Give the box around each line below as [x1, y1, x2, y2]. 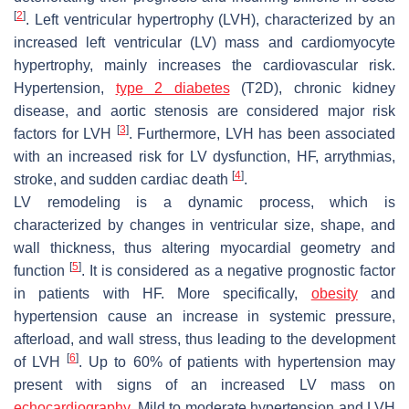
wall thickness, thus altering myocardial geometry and [14, 239, 395, 256]
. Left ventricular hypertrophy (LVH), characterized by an [26, 11, 395, 27]
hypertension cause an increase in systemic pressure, [14, 308, 395, 324]
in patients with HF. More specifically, [14, 285, 311, 301]
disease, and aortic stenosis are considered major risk [14, 102, 395, 119]
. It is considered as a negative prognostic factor [81, 262, 396, 278]
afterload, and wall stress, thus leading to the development [14, 330, 395, 347]
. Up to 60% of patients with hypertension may [79, 353, 396, 370]
